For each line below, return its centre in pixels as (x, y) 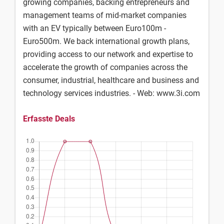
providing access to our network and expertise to (108, 54)
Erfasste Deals (49, 119)
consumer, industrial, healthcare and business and (111, 80)
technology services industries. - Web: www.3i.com (111, 93)
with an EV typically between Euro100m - (94, 28)
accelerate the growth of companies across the (105, 67)
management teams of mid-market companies (105, 15)
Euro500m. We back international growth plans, (106, 41)
